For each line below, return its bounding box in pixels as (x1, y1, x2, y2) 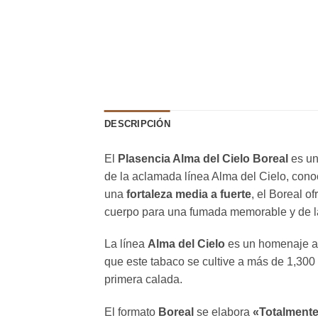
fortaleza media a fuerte (126, 187, 251, 200)
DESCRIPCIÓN (104, 118, 170, 129)
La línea (104, 238, 148, 251)
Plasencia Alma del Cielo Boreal (118, 152, 288, 165)
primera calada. (104, 273, 182, 286)
